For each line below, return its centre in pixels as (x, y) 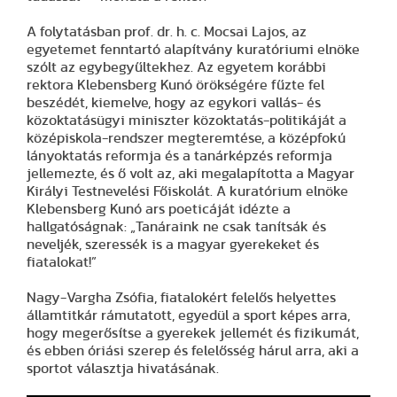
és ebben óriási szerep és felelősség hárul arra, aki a (193, 350)
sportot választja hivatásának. (123, 368)
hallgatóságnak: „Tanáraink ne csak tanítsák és (176, 226)
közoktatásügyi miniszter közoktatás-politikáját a (187, 120)
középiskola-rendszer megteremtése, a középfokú (186, 138)
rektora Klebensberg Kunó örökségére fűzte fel (175, 85)
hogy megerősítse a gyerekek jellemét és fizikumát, (193, 333)
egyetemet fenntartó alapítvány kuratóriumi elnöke (193, 49)
